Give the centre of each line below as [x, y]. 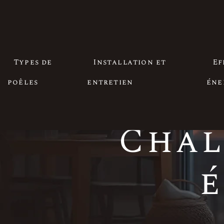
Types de [33, 62]
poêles [23, 82]
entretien [110, 82]
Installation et [130, 62]
